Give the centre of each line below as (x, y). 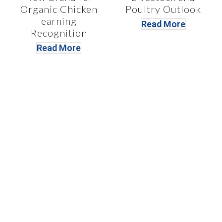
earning (59, 21)
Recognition (59, 33)
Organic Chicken (59, 9)
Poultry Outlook (163, 9)
